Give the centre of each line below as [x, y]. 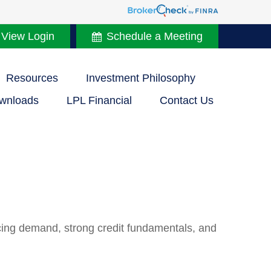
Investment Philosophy [141, 78]
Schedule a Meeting [155, 36]
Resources [32, 78]
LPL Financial [99, 101]
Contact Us [187, 101]
